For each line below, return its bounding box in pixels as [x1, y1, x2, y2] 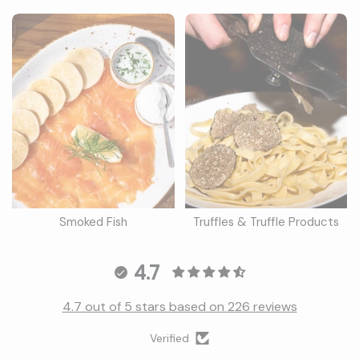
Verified [150, 331, 189, 345]
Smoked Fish [58, 214, 127, 230]
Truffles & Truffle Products [192, 214, 339, 230]
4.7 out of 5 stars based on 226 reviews [62, 298, 297, 315]
